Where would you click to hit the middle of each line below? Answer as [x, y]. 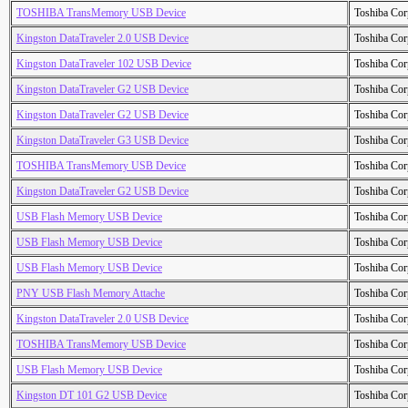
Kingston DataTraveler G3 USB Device [102, 141]
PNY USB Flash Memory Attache [91, 294]
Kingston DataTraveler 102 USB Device [104, 64]
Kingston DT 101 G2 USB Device [92, 396]
